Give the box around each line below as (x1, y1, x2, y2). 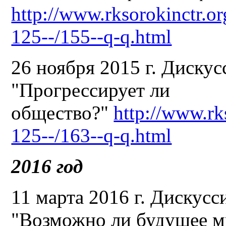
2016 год (11, 155, 83, 177)
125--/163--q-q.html (11, 124, 172, 146)
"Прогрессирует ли (11, 79, 171, 101)
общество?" (11, 101, 114, 124)
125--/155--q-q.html (11, 25, 172, 47)
